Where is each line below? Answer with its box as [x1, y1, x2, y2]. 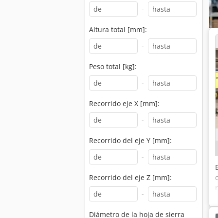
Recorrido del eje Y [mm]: [89, 136, 172, 145]
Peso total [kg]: [89, 62, 137, 71]
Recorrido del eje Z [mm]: [89, 173, 172, 182]
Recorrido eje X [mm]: [89, 99, 160, 108]
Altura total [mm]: [89, 25, 147, 34]
